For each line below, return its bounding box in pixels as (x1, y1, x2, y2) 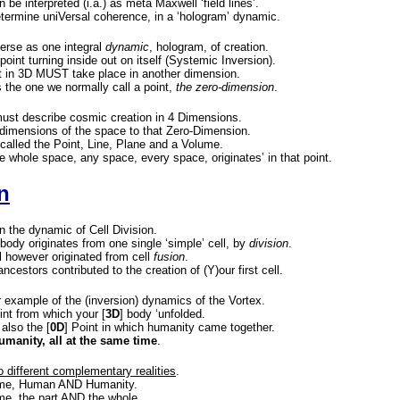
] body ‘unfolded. (120, 307, 205, 321)
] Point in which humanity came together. (64, 321, 275, 334)
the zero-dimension (176, 80, 274, 94)
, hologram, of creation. (149, 40, 269, 54)
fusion (154, 250, 185, 263)
